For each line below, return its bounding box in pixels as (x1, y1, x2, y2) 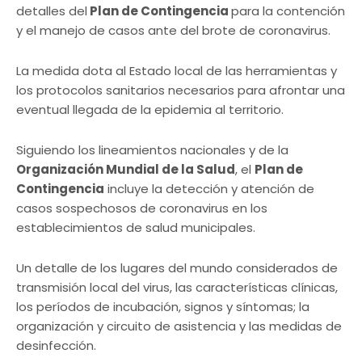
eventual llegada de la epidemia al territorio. (16, 101, 290, 119)
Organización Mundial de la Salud (16, 161, 235, 179)
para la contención (231, 2, 345, 20)
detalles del (16, 2, 87, 20)
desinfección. (16, 337, 96, 355)
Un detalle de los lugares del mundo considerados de (16, 259, 338, 277)
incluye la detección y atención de (104, 180, 314, 198)
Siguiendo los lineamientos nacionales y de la (16, 141, 288, 159)
